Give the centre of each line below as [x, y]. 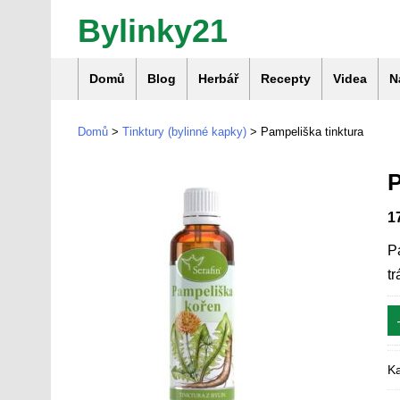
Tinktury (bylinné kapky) [184, 132]
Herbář [218, 79]
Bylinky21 [153, 31]
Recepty [286, 79]
